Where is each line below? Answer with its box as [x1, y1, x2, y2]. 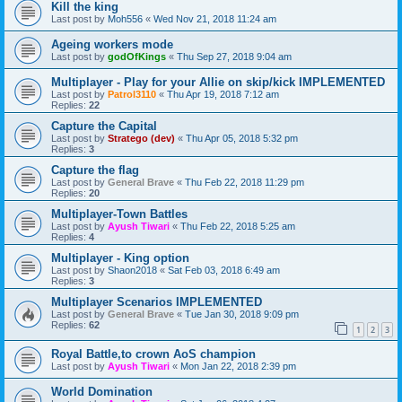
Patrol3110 [108, 88, 156, 100]
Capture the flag [51, 162, 139, 177]
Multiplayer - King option [51, 250, 189, 265]
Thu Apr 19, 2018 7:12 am [167, 88, 279, 100]
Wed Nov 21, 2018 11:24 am [153, 13, 276, 24]
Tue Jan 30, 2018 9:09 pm [185, 308, 299, 319]
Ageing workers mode [51, 37, 173, 51]
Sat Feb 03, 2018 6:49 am [168, 264, 280, 275]
